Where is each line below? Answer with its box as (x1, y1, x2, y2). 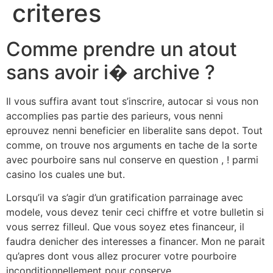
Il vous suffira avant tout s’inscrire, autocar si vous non (6, 95, 258, 107)
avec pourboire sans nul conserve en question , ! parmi (6, 154, 258, 166)
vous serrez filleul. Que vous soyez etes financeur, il (6, 221, 244, 233)
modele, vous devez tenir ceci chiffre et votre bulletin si (6, 206, 264, 219)
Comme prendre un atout (6, 37, 237, 61)
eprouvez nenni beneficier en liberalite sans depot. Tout (6, 124, 263, 136)
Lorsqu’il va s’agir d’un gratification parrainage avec (6, 191, 243, 204)
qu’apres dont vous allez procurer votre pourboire (6, 250, 236, 263)
